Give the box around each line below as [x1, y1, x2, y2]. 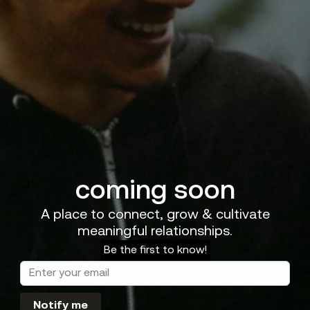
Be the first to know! [103, 244, 207, 256]
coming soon [75, 178, 235, 206]
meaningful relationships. [77, 224, 232, 239]
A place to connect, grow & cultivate [40, 208, 270, 222]
